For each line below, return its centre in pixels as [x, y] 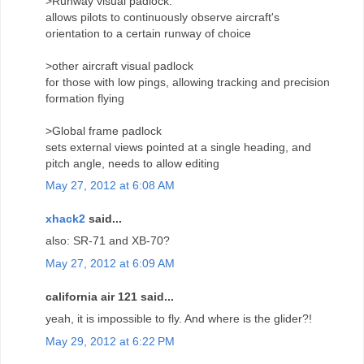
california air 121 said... [110, 297]
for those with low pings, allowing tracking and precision [188, 82]
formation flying [85, 98]
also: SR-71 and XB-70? [108, 241]
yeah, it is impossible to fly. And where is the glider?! [179, 319]
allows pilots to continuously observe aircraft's [162, 17]
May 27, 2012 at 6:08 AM [110, 185]
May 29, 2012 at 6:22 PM [110, 341]
